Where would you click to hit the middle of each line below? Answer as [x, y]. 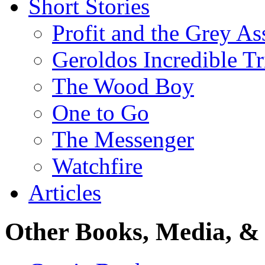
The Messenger [123, 139]
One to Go [101, 112]
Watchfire [97, 166]
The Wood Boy [123, 86]
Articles [65, 192]
